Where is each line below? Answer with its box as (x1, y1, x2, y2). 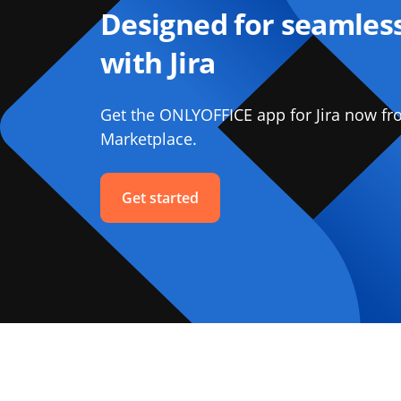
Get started (122, 188, 199, 208)
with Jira (100, 43, 216, 81)
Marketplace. (100, 128, 197, 149)
